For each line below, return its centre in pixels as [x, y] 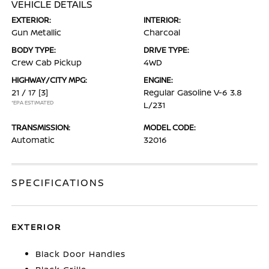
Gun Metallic [37, 32]
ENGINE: [158, 80]
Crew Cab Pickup [47, 62]
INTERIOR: [162, 20]
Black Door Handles [81, 254]
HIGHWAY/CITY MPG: [50, 80]
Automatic [33, 140]
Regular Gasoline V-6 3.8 [193, 92]
